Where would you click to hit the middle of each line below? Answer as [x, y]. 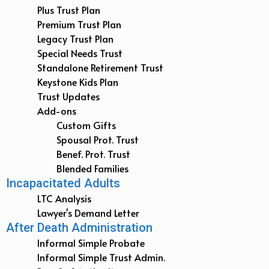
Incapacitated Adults [63, 183]
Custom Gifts [86, 125]
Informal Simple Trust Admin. [101, 257]
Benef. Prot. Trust [93, 154]
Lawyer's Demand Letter [88, 213]
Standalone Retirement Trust [100, 68]
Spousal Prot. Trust [98, 140]
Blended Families [92, 168]
